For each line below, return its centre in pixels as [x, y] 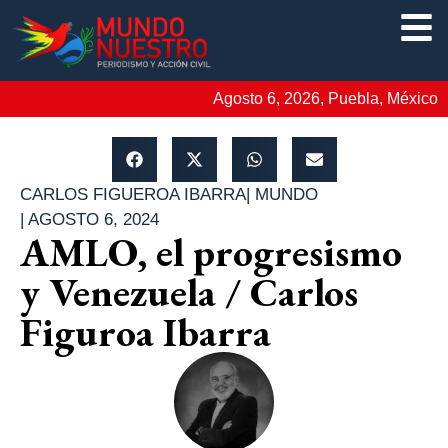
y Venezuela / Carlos [189, 291]
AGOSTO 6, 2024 [93, 219]
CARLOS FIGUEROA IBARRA [133, 194]
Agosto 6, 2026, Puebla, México [325, 98]
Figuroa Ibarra [145, 331]
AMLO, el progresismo [211, 251]
